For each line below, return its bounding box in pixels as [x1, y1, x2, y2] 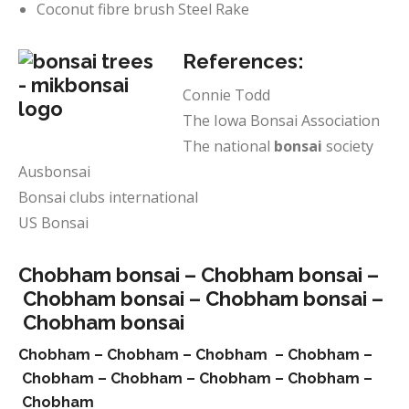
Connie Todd [183, 85, 270, 105]
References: [183, 49, 304, 73]
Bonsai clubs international [18, 187, 198, 207]
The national [183, 136, 274, 156]
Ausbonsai [18, 162, 90, 182]
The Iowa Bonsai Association [183, 110, 380, 131]
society [326, 136, 373, 156]
